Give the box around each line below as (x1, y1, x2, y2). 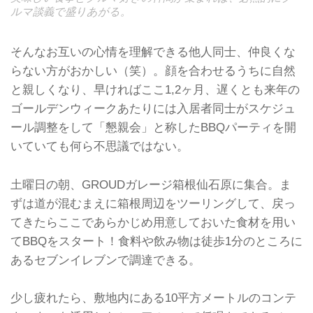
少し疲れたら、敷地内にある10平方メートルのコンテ (10, 291, 296, 305)
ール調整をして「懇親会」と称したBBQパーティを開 (10, 120, 296, 135)
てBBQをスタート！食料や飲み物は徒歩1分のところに (10, 233, 303, 248)
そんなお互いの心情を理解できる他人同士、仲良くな (10, 45, 296, 59)
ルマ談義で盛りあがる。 (10, 6, 131, 18)
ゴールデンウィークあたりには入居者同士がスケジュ (10, 101, 296, 116)
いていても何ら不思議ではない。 (10, 139, 189, 154)
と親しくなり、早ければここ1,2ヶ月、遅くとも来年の (10, 82, 300, 97)
